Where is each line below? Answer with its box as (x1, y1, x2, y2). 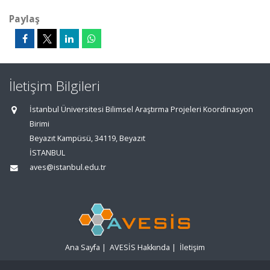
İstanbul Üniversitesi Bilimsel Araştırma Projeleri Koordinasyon (30, 104, 253, 115)
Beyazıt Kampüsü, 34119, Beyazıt (30, 133, 145, 143)
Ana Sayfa (65, 242, 100, 253)
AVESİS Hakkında (110, 242, 170, 253)
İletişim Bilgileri (9, 77, 100, 95)
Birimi (30, 119, 49, 129)
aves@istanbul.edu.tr (30, 162, 106, 172)
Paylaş (9, 12, 40, 25)
